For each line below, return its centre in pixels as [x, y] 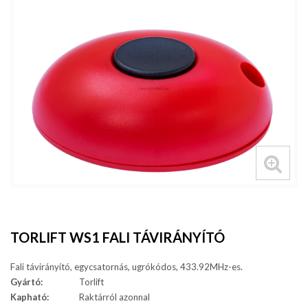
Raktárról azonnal [114, 297]
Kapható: [30, 297]
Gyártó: [26, 282]
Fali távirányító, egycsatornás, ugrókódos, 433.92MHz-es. [126, 267]
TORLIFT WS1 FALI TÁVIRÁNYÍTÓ [118, 238]
